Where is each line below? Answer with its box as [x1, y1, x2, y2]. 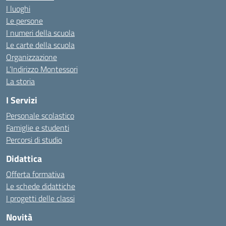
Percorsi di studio [6, 134, 62, 146]
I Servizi [6, 93, 37, 107]
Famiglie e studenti [6, 122, 69, 134]
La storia [6, 75, 35, 87]
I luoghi [6, 3, 30, 15]
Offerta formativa [6, 168, 65, 180]
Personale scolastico [6, 109, 74, 122]
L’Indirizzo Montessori [6, 63, 78, 75]
